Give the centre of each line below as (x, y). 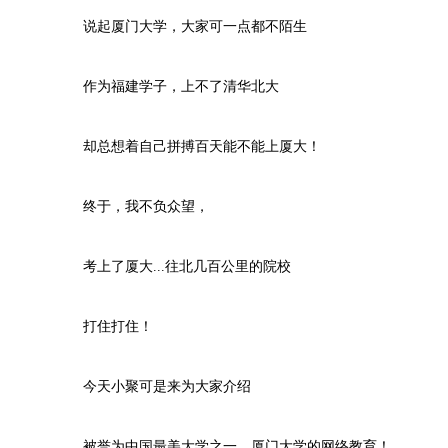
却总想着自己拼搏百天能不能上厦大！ (188, 146)
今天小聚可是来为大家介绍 (153, 386)
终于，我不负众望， (132, 206)
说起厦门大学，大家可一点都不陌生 (181, 26)
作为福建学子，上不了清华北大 (167, 86)
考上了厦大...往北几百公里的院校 (173, 266)
